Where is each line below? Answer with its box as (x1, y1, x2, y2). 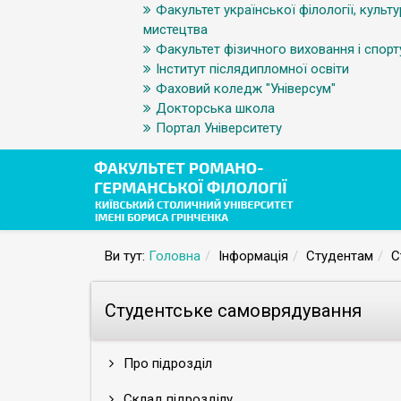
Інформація (218, 248, 288, 264)
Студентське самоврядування (105, 300, 362, 321)
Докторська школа (156, 100, 275, 116)
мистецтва (143, 21, 208, 38)
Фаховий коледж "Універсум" (156, 81, 336, 97)
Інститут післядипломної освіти (156, 61, 349, 77)
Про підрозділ (120, 355, 212, 371)
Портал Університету (156, 120, 282, 136)
